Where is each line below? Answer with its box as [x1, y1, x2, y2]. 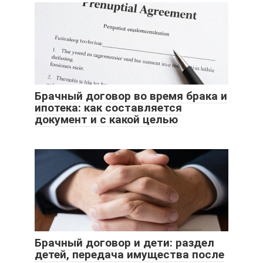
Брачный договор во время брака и [35, 89, 227, 103]
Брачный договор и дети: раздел [35, 236, 214, 250]
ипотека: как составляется [35, 101, 182, 115]
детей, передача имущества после [35, 248, 224, 262]
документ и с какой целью [35, 113, 178, 127]
